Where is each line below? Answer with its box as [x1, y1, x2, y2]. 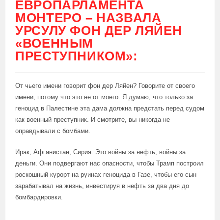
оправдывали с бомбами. [15, 127, 91, 135]
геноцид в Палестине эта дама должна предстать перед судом [15, 105, 205, 112]
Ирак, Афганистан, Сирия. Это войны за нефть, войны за [15, 148, 186, 156]
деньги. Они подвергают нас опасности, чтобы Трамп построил [15, 160, 204, 167]
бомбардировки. [15, 193, 63, 201]
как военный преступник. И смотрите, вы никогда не [15, 116, 170, 123]
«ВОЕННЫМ [15, 36, 94, 51]
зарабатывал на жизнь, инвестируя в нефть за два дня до [15, 182, 190, 190]
